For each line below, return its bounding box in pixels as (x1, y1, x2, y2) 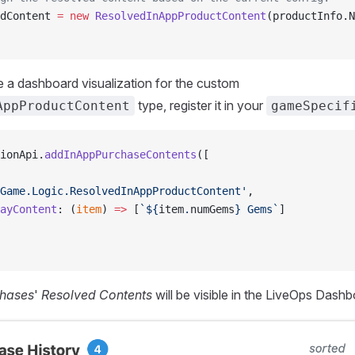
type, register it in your (135, 97, 266, 113)
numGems (190, 203, 235, 216)
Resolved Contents (41, 287, 152, 303)
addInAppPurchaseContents (44, 148, 197, 161)
